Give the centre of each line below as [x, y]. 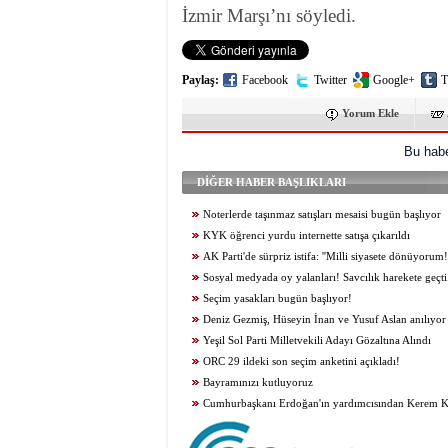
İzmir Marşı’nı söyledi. [269, 16]
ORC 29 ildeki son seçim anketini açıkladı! [301, 362]
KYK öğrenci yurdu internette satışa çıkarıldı [306, 236]
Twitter [330, 80]
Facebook [265, 80]
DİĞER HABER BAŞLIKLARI [271, 182]
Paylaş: [200, 80]
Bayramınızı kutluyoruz [258, 383]
